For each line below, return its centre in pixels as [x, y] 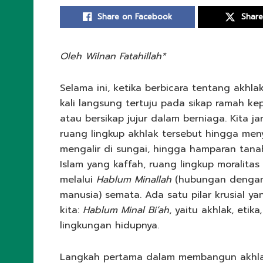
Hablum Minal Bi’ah [126, 210]
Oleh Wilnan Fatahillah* [113, 57]
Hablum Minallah [134, 180]
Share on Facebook [135, 17]
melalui [78, 180]
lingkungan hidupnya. [109, 226]
